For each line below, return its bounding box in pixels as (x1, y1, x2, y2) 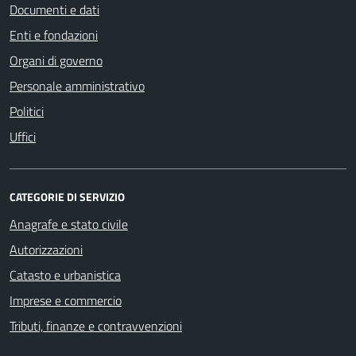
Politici (10, 101, 44, 121)
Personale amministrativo (10, 75, 145, 95)
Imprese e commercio (10, 290, 122, 310)
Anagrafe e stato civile (10, 214, 128, 234)
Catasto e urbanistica (10, 265, 121, 284)
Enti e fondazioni (10, 25, 98, 44)
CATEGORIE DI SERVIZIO (10, 188, 125, 205)
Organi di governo (10, 50, 103, 70)
